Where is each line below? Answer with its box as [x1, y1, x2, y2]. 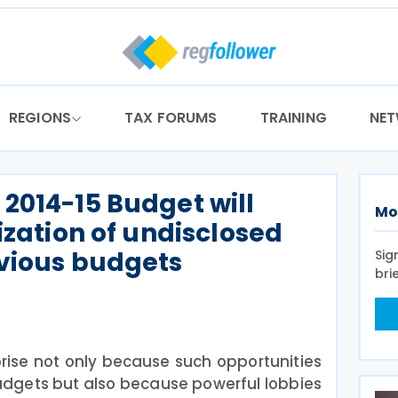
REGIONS [8, 107, 72, 128]
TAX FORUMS [124, 107, 218, 128]
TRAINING [259, 107, 327, 128]
